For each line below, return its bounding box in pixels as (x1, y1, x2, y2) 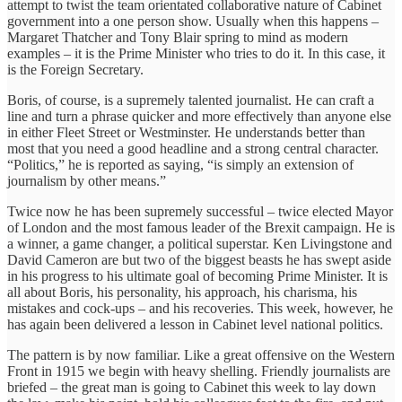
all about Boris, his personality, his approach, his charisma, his (7, 284, 357, 300)
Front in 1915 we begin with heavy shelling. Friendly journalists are (7, 363, 390, 379)
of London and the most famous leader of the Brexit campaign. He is (7, 219, 395, 235)
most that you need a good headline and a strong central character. (7, 140, 379, 156)
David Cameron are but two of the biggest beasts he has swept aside (7, 251, 391, 267)
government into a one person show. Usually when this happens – (7, 13, 379, 29)
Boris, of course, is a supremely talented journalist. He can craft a (7, 92, 374, 108)
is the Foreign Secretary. (7, 61, 144, 77)
